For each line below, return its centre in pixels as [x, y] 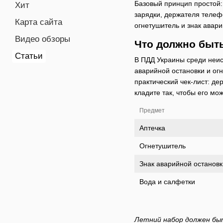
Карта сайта [39, 22]
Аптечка [152, 128]
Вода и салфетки [167, 181]
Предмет [152, 110]
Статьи [29, 56]
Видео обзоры [43, 39]
